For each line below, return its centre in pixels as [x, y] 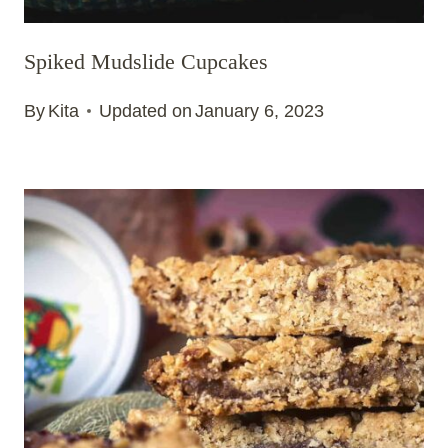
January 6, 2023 [260, 111]
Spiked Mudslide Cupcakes [146, 61]
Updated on [146, 111]
